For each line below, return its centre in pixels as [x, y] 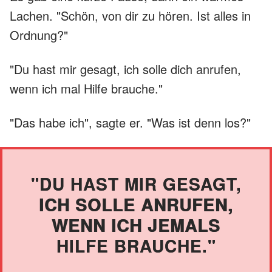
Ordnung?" [39, 35]
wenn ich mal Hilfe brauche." [86, 88]
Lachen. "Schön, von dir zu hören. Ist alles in [130, 15]
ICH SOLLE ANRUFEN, [136, 204]
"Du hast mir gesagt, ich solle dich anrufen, [125, 69]
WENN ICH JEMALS [136, 225]
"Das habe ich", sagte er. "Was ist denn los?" [130, 122]
